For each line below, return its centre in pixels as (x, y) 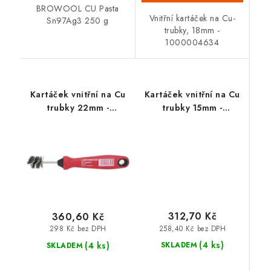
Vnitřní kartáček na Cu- (192, 18)
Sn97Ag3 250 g (78, 20)
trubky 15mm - (192, 107)
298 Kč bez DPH (78, 229)
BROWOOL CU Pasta (77, 8)
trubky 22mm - (78, 107)
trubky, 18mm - (192, 30)
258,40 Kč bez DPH (192, 228)
